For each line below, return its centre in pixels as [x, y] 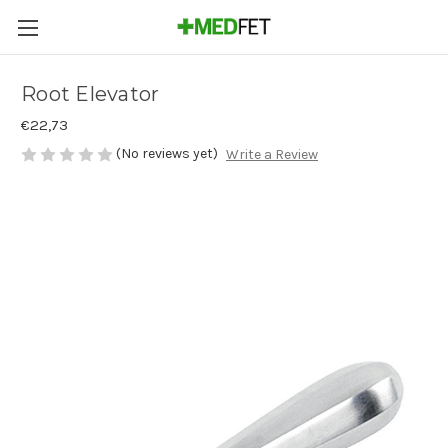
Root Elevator [90, 94]
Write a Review [271, 155]
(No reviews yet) [167, 153]
